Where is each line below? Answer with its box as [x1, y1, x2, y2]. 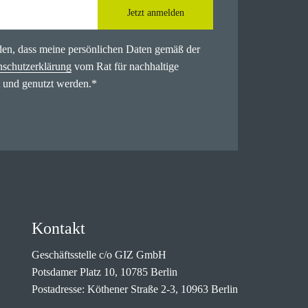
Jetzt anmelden [126, 8, 184, 18]
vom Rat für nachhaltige [71, 60, 179, 72]
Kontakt [31, 219, 85, 237]
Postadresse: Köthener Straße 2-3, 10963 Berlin [31, 283, 238, 295]
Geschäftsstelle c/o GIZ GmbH [31, 249, 166, 261]
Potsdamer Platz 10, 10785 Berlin [31, 266, 177, 278]
